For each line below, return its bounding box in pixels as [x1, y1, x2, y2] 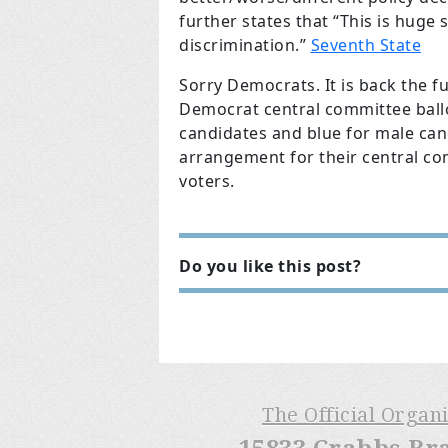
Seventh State [310, 34, 421, 56]
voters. [179, 170, 235, 192]
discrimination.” [179, 34, 311, 56]
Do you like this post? [179, 255, 361, 277]
